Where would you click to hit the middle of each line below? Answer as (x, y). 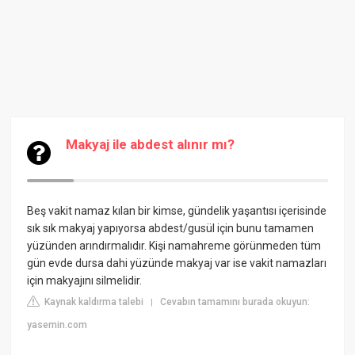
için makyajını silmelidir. (85, 281)
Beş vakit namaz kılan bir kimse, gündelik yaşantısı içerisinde (177, 211)
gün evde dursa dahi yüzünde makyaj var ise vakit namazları (177, 263)
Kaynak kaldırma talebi (93, 302)
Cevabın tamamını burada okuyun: (235, 302)
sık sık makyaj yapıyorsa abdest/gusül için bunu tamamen (171, 228)
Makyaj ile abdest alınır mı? (151, 144)
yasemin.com (57, 325)
